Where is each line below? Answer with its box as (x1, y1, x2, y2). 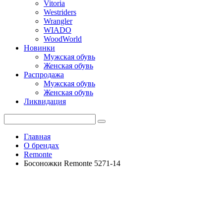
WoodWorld (44, 35, 82, 43)
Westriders (44, 8, 76, 16)
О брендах (24, 141, 59, 150)
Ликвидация (24, 97, 66, 106)
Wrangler (44, 17, 72, 25)
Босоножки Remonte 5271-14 (24, 159, 120, 167)
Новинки (24, 44, 55, 52)
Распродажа (24, 70, 64, 79)
